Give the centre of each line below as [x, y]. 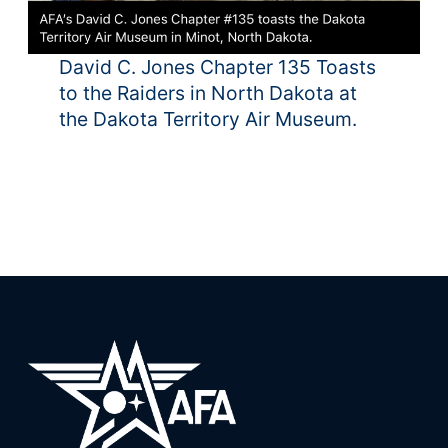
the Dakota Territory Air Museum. [208, 119]
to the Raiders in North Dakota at [208, 93]
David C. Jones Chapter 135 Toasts [218, 67]
